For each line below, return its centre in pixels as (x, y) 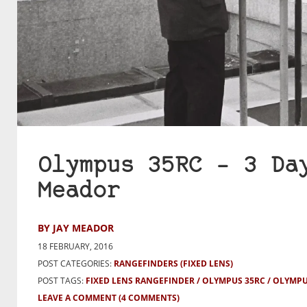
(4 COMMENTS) (149, 297)
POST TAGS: (62, 280)
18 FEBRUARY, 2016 (75, 246)
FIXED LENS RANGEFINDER (140, 280)
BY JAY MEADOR (76, 228)
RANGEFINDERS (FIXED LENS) (173, 263)
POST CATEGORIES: (75, 263)
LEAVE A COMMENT (77, 297)
